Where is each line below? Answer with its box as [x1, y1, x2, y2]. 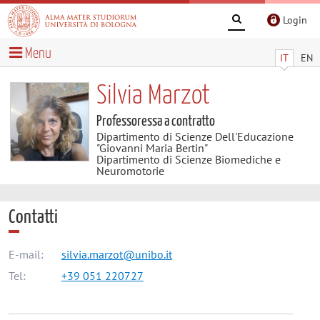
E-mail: [8, 247, 44, 262]
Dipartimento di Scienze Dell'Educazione [96, 129, 294, 144]
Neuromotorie [96, 163, 164, 178]
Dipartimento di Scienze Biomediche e [96, 151, 281, 166]
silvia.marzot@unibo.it [61, 247, 172, 262]
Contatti [8, 207, 58, 227]
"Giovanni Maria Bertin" [96, 140, 208, 155]
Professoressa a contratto [96, 114, 215, 129]
